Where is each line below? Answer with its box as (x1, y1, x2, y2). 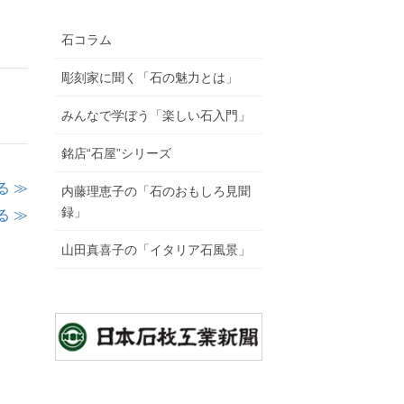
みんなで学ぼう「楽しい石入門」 (61, 107, 251, 123)
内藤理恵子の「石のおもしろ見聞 (61, 183, 251, 198)
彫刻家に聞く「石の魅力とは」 (61, 69, 238, 85)
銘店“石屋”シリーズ (61, 145, 171, 161)
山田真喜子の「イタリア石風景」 (61, 242, 251, 257)
